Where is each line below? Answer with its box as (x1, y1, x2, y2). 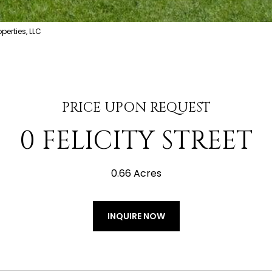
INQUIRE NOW (107, 210, 165, 222)
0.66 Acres (110, 166, 161, 180)
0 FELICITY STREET (19, 124, 253, 158)
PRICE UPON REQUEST (61, 99, 211, 117)
